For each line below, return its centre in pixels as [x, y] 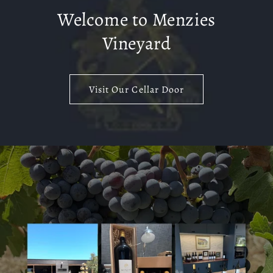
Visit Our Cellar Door [136, 89]
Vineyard [136, 43]
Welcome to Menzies [136, 19]
